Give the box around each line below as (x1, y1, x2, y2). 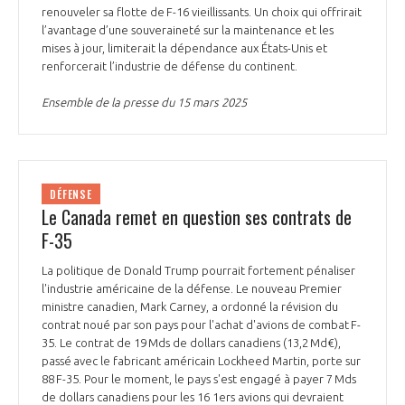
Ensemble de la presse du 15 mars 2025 (42, 96, 247, 109)
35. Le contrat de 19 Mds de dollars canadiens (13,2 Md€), (42, 335, 341, 349)
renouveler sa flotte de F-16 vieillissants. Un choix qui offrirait (42, 5, 362, 19)
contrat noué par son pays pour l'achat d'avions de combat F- (42, 317, 361, 331)
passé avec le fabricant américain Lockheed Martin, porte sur (42, 353, 361, 367)
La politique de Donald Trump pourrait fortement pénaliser (42, 263, 355, 277)
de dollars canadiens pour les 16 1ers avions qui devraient (42, 390, 344, 403)
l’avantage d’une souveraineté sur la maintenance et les (42, 24, 334, 37)
